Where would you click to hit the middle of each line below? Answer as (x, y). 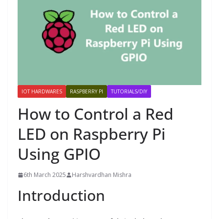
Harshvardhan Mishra (102, 175)
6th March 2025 (45, 175)
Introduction (61, 196)
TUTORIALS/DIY (129, 92)
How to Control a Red (96, 114)
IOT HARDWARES (42, 92)
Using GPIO (59, 154)
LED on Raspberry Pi (92, 134)
